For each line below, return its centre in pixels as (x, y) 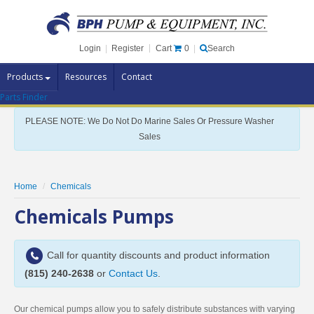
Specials (23, 152)
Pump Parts (31, 127)
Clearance (27, 178)
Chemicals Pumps (94, 217)
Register (128, 48)
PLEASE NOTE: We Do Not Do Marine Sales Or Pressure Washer (150, 121)
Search (221, 48)
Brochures (29, 228)
